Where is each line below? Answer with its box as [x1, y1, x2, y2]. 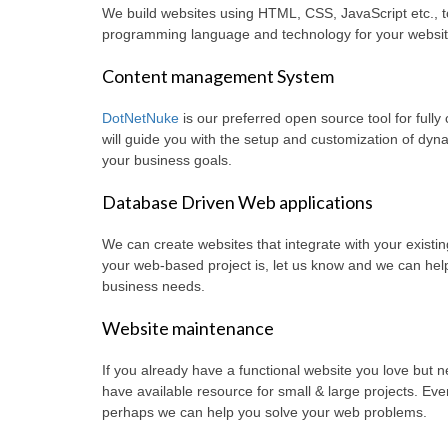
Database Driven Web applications [102, 191, 373, 214]
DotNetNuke [102, 110, 179, 127]
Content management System [102, 65, 334, 88]
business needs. [102, 278, 205, 295]
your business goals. [102, 152, 232, 169]
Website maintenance [102, 317, 274, 340]
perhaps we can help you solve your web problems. [102, 404, 427, 421]
